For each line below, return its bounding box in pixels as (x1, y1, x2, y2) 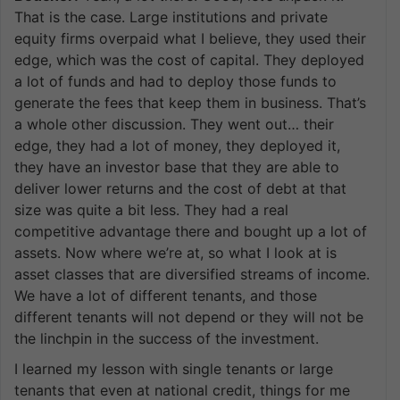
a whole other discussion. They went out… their (14, 114, 334, 133)
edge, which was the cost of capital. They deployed (14, 50, 364, 69)
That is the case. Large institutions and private (14, 7, 328, 26)
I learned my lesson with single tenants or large (14, 359, 333, 378)
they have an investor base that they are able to (14, 157, 339, 176)
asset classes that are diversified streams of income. (14, 264, 370, 283)
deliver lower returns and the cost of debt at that (14, 179, 346, 197)
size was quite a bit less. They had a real (14, 200, 288, 219)
